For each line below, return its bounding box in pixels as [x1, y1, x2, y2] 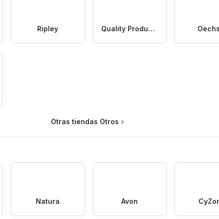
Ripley [37, 24, 59, 33]
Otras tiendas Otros [51, 117, 119, 126]
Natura [36, 197, 60, 205]
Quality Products [148, 24, 155, 33]
